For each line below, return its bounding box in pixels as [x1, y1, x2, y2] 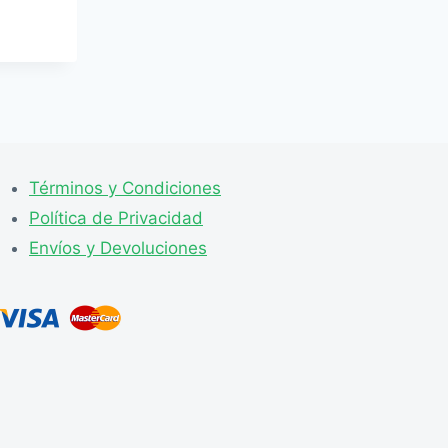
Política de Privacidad [29, 207, 203, 228]
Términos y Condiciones [29, 177, 221, 198]
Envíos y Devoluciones [29, 237, 207, 258]
